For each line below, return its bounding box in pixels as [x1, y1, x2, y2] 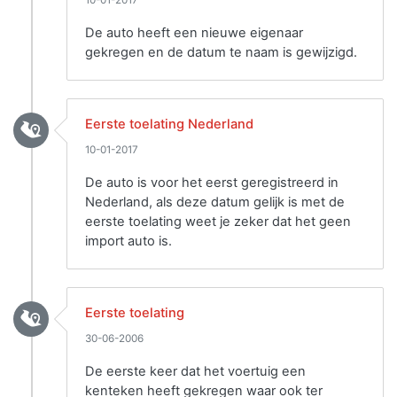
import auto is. [85, 233, 172, 249]
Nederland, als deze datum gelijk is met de [85, 194, 345, 210]
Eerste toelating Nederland [85, 116, 253, 132]
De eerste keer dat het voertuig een [85, 363, 306, 379]
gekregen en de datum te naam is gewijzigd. [85, 44, 357, 60]
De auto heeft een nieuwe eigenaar [85, 25, 303, 41]
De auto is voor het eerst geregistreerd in [85, 175, 339, 191]
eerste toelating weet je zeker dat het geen [85, 214, 351, 230]
